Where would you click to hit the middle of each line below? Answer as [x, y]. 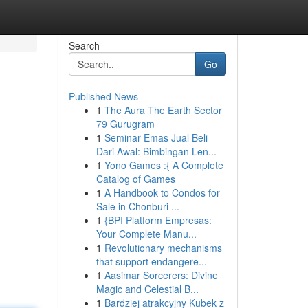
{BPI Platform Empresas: [158, 220]
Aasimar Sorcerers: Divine [161, 275]
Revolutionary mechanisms [163, 247]
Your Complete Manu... [146, 234]
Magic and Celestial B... [147, 289]
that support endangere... [151, 261]
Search [84, 45]
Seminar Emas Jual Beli [156, 137]
